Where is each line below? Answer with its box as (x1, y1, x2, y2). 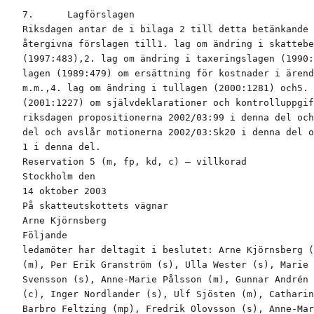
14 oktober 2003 (22, 186, 107, 197)
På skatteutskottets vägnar (22, 200, 168, 212)
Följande (22, 230, 67, 241)
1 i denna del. (22, 142, 101, 153)
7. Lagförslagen (22, 9, 135, 20)
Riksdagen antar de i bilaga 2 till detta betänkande (22, 24, 308, 35)
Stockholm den (22, 171, 95, 182)
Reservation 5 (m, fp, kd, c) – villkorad (22, 156, 247, 168)
